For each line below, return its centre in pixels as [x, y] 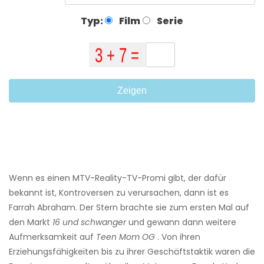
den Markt [31, 222]
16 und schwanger [89, 222]
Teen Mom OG [126, 237]
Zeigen [132, 91]
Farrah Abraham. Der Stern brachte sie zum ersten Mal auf [129, 208]
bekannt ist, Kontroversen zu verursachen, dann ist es [119, 193]
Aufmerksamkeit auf [52, 237]
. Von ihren [178, 237]
